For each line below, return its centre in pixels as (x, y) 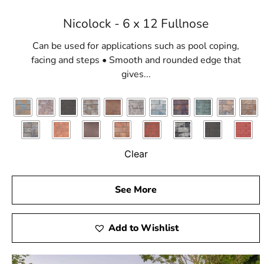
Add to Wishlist (143, 228)
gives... (136, 74)
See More (136, 190)
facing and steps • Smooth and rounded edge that (136, 60)
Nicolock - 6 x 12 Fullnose (136, 23)
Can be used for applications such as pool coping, (136, 46)
